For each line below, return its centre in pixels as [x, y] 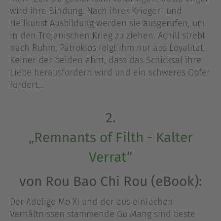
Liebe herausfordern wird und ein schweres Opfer [110, 72]
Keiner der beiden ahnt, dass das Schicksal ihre [106, 60]
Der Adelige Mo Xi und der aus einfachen [92, 202]
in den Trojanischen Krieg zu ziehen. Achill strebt [108, 35]
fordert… [27, 85]
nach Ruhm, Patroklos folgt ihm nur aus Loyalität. [108, 48]
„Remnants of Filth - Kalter [110, 137]
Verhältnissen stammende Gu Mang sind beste [103, 214]
